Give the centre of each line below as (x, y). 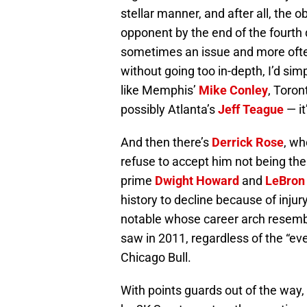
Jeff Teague (251, 109)
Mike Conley (233, 90)
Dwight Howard (197, 180)
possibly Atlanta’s (169, 109)
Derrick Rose (248, 142)
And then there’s (166, 142)
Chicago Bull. (156, 257)
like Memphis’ (160, 90)
